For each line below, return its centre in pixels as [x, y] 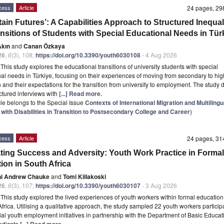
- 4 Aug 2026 [159, 54]
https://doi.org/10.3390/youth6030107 [88, 185]
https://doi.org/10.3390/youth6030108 [88, 55]
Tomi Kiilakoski [84, 176]
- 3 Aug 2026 [159, 185]
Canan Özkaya [44, 46]
